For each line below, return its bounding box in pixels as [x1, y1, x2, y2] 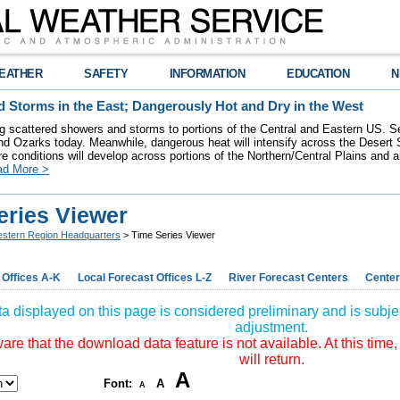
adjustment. [235, 320, 308, 335]
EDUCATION [287, 67, 350, 80]
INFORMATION [170, 67, 246, 80]
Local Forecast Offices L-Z [78, 271, 212, 284]
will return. [238, 352, 304, 367]
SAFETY [84, 67, 129, 80]
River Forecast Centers [229, 271, 348, 284]
